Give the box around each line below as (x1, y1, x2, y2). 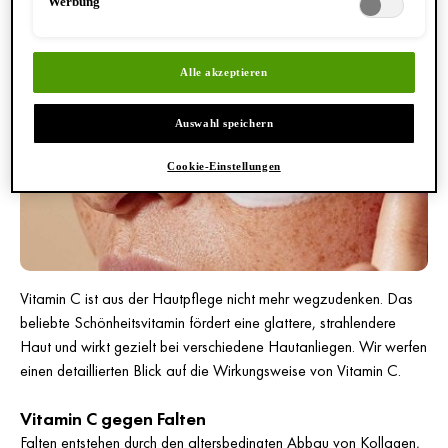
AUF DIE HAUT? (20, 14, 192, 48)
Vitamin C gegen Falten (20, 407, 206, 431)
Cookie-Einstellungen (167, 160, 281, 173)
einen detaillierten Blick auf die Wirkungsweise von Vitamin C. (20, 360, 405, 381)
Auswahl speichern (174, 117, 274, 130)
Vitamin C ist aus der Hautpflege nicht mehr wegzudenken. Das (20, 288, 413, 309)
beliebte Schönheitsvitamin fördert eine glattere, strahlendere (20, 312, 396, 333)
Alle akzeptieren (180, 66, 268, 79)
